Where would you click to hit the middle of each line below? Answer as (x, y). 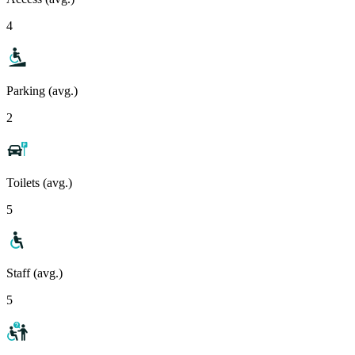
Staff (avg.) (34, 273)
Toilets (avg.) (39, 182)
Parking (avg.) (42, 90)
